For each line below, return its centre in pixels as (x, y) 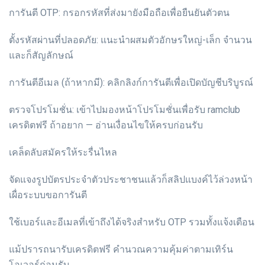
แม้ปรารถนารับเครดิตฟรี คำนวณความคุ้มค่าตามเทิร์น (121, 250)
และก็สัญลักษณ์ (41, 56)
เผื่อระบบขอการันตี (48, 195)
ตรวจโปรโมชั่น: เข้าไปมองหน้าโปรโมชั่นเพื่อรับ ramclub (125, 110)
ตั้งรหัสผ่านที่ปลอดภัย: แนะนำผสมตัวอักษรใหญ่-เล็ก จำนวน (130, 40)
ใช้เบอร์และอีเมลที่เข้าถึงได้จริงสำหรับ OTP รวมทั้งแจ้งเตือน (132, 222)
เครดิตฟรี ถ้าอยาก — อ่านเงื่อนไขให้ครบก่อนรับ (106, 125)
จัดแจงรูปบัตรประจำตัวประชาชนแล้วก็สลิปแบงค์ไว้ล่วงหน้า (131, 180)
